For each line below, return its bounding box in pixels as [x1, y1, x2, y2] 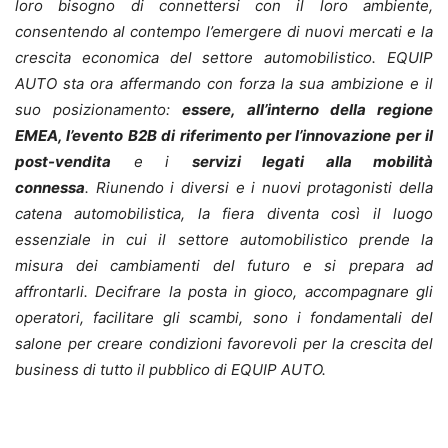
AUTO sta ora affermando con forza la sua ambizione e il [15, 74, 433, 94]
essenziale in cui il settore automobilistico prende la [15, 230, 433, 250]
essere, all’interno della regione [182, 100, 434, 120]
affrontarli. [15, 282, 96, 302]
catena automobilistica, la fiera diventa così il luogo [15, 204, 433, 224]
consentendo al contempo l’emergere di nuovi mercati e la [15, 22, 433, 42]
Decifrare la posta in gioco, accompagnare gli [95, 282, 434, 302]
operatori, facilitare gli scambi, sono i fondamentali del [15, 308, 433, 328]
